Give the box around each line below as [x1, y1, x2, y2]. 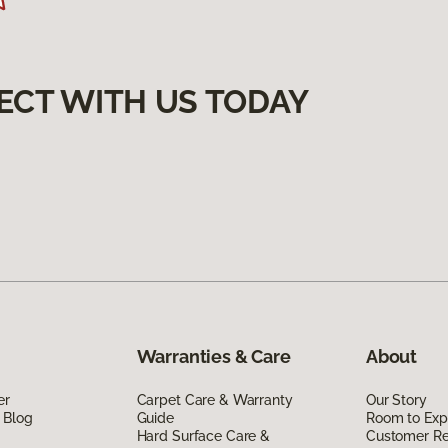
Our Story [365, 392, 427, 409]
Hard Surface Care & [136, 428, 270, 445]
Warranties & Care [136, 346, 291, 368]
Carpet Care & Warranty [136, 392, 293, 409]
